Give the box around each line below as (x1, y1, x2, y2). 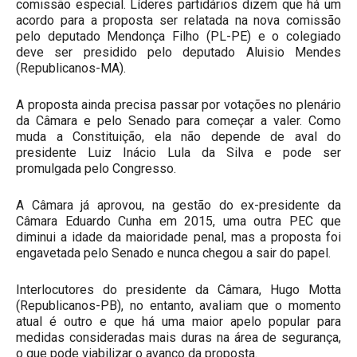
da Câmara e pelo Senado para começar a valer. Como (16, 113, 341, 129)
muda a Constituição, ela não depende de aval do (16, 129, 341, 145)
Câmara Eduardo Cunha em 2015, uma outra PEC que (16, 214, 341, 229)
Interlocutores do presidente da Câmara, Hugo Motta (16, 282, 341, 298)
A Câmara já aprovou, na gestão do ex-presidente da (16, 198, 341, 214)
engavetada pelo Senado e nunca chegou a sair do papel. (16, 245, 331, 261)
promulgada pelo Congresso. (16, 161, 176, 177)
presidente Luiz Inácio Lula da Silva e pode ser (16, 145, 341, 161)
